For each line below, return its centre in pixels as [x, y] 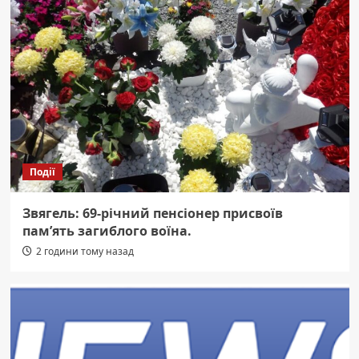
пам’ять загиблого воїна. [107, 231]
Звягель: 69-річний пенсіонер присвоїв [152, 214]
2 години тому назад [85, 252]
